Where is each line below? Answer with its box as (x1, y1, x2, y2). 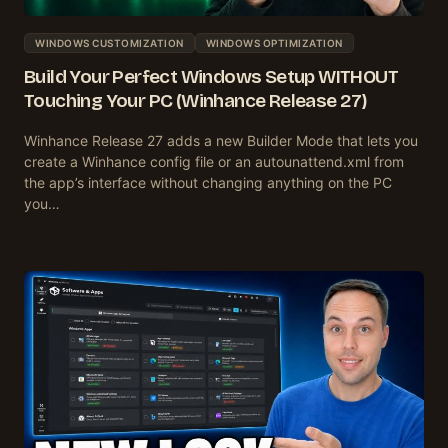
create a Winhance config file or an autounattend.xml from (24, 152, 404, 170)
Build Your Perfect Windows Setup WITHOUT (24, 64, 398, 88)
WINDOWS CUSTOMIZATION (35, 36, 184, 49)
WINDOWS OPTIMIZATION (205, 36, 343, 49)
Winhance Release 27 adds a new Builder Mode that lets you (24, 131, 418, 149)
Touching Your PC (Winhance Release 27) (24, 88, 368, 112)
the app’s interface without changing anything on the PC (24, 173, 392, 191)
